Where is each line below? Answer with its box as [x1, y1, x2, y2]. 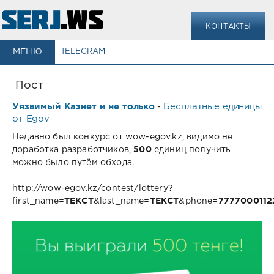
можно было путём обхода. [12, 159, 137, 167]
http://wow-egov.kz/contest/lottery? [12, 185, 173, 193]
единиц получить [151, 146, 231, 154]
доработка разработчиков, [12, 146, 134, 154]
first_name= [12, 198, 64, 206]
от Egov [12, 114, 50, 123]
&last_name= [93, 198, 150, 206]
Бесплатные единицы [163, 102, 262, 111]
